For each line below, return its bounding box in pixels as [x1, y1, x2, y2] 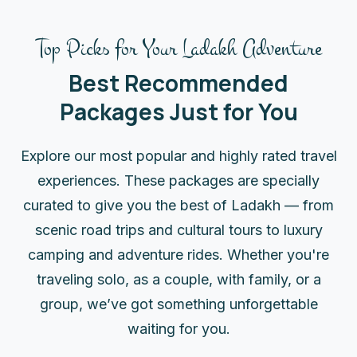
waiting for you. [127, 320, 230, 337]
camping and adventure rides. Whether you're [28, 245, 329, 263]
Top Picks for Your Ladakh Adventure [35, 32, 322, 64]
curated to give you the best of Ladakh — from [23, 196, 334, 214]
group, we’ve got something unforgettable [39, 295, 318, 312]
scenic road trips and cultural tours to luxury [34, 221, 323, 238]
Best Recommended [69, 67, 288, 98]
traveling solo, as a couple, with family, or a [36, 270, 321, 288]
